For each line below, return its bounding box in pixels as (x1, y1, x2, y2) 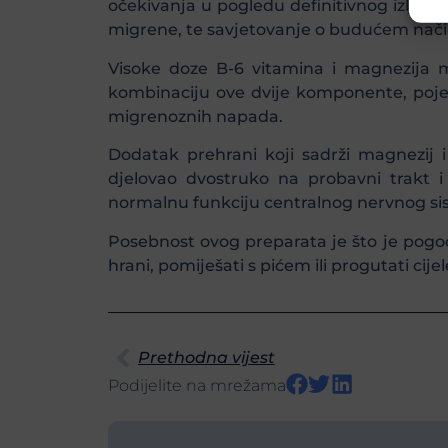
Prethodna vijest (137, 347, 275, 367)
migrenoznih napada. (107, 106, 283, 126)
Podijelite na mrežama (107, 375, 286, 395)
